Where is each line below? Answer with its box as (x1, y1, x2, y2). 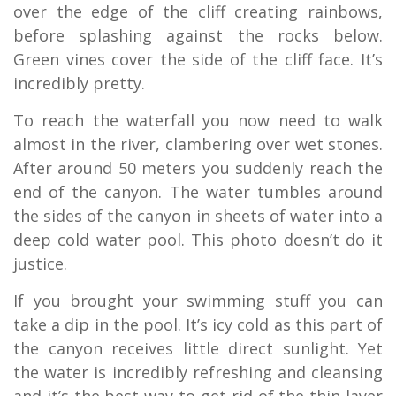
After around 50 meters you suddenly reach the (13, 156, 383, 179)
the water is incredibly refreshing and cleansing (13, 361, 383, 383)
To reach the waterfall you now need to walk (13, 109, 383, 131)
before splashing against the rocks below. (13, 24, 383, 46)
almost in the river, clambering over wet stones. (13, 133, 383, 155)
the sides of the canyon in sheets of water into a (13, 204, 383, 226)
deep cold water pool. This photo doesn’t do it (13, 228, 383, 250)
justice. (13, 252, 67, 274)
